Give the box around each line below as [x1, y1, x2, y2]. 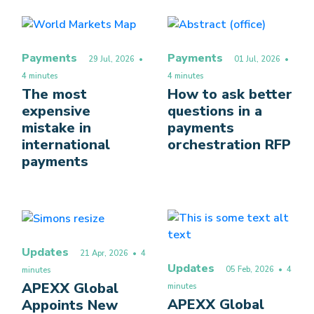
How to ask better [168, 85, 292, 104]
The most [22, 85, 87, 104]
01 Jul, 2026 [234, 54, 280, 65]
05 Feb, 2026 [226, 264, 274, 275]
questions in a [168, 102, 262, 121]
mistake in [22, 118, 91, 138]
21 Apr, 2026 [80, 248, 128, 259]
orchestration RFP [168, 135, 291, 155]
